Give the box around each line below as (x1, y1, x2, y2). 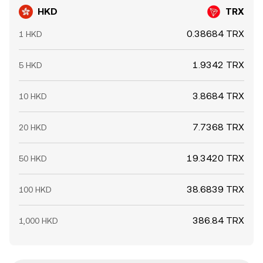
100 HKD (19, 185, 52, 194)
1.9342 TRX (193, 59, 244, 70)
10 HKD (19, 92, 47, 101)
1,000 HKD (19, 216, 58, 225)
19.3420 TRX (187, 153, 244, 164)
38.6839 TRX (187, 184, 244, 195)
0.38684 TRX (187, 28, 244, 39)
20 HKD (19, 123, 47, 132)
